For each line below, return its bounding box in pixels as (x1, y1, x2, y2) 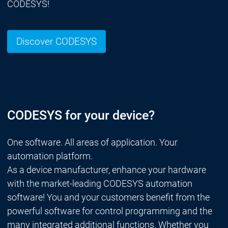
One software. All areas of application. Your (7, 137, 178, 148)
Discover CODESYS (16, 36, 97, 47)
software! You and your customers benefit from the (7, 192, 210, 203)
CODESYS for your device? (7, 108, 155, 123)
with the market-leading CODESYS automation (7, 178, 192, 189)
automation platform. (7, 151, 93, 162)
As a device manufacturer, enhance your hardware (7, 164, 206, 176)
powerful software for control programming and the (7, 206, 212, 217)
